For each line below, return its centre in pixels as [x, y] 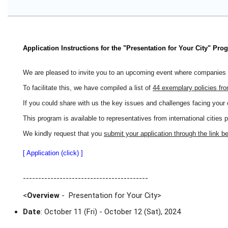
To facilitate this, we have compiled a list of [88, 88]
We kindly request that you [63, 134]
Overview [43, 195]
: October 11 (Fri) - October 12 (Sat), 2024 [112, 211]
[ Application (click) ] [53, 153]
